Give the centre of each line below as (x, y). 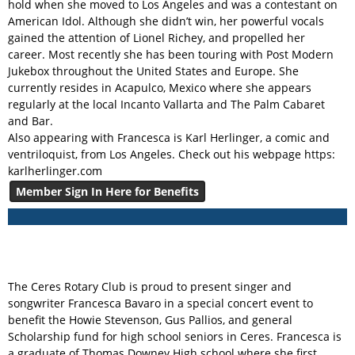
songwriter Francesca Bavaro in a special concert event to (160, 303)
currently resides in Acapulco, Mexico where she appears (160, 88)
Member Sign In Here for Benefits (107, 191)
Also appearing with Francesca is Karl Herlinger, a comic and (169, 137)
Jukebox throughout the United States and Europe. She (153, 71)
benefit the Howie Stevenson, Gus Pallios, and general (150, 320)
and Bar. (31, 121)
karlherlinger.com (55, 171)
